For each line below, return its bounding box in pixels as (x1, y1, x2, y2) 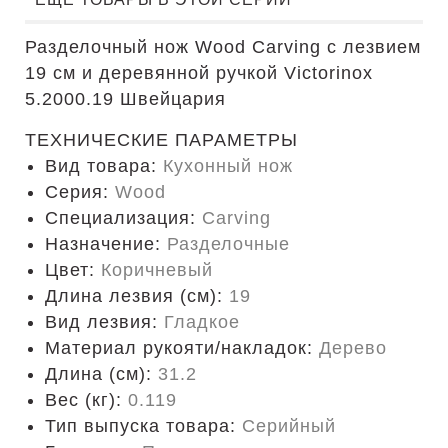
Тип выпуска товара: (45, 416, 242, 436)
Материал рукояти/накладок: (45, 338, 319, 358)
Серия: (45, 182, 115, 202)
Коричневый (101, 260, 213, 280)
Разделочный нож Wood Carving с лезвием (25, 37, 421, 57)
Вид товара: (45, 156, 163, 176)
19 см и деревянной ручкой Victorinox (25, 63, 373, 83)
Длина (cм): (45, 364, 158, 384)
